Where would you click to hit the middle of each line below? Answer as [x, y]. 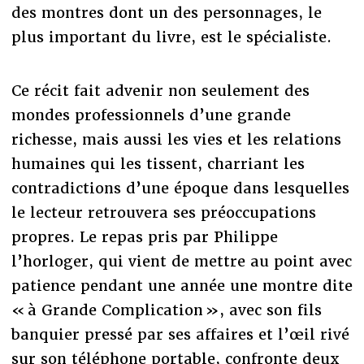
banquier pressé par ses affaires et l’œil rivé [180, 334]
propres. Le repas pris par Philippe [144, 236]
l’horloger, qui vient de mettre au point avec [181, 261]
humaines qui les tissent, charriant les [158, 163]
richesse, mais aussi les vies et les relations [176, 139]
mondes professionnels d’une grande [151, 115]
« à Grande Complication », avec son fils [166, 310]
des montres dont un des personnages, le [166, 12]
